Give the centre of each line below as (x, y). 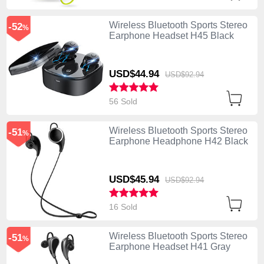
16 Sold (124, 207)
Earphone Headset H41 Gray (169, 247)
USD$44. (128, 74)
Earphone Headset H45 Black (171, 35)
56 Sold (124, 101)
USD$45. (128, 179)
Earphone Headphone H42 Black (178, 141)
